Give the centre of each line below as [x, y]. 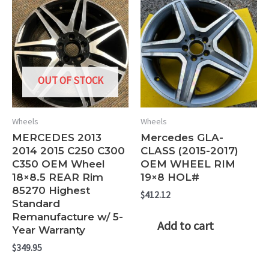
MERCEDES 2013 [57, 138]
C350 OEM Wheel [59, 164]
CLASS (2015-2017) [189, 151]
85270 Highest [51, 191]
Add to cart [186, 226]
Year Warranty [49, 230]
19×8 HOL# [170, 177]
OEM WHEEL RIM [188, 164]
